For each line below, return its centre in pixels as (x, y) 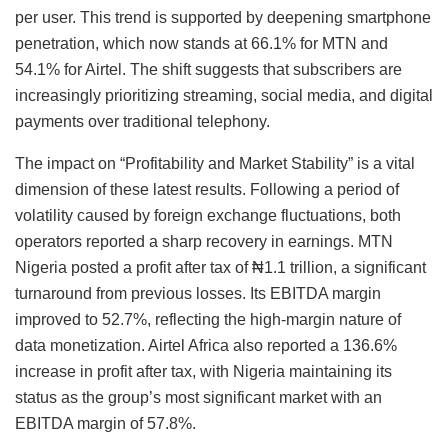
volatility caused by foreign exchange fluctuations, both (208, 215)
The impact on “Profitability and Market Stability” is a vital (215, 163)
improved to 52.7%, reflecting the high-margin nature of (208, 319)
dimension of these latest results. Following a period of (207, 189)
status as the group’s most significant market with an (198, 397)
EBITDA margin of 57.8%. (105, 423)
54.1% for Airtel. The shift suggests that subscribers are (208, 69)
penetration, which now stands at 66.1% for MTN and (201, 43)
